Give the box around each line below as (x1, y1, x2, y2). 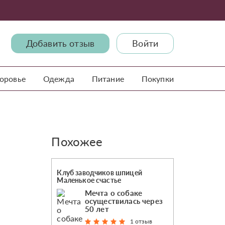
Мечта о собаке (84, 188, 143, 197)
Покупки (141, 74, 174, 83)
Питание (91, 74, 124, 83)
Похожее (51, 134, 103, 149)
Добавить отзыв (26, 38, 95, 49)
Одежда (43, 74, 74, 83)
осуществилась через (84, 196, 163, 205)
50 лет (84, 204, 109, 213)
